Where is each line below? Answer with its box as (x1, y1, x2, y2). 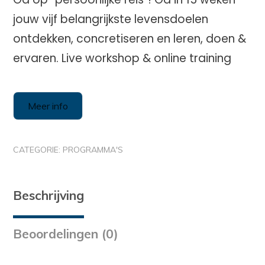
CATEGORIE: (13, 144, 63, 155)
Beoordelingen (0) (13, 225, 118, 241)
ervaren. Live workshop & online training (13, 50, 231, 66)
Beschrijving (13, 187, 84, 203)
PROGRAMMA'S (63, 144, 123, 155)
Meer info (28, 100, 68, 112)
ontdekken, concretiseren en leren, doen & (13, 31, 246, 47)
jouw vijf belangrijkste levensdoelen (13, 11, 208, 27)
